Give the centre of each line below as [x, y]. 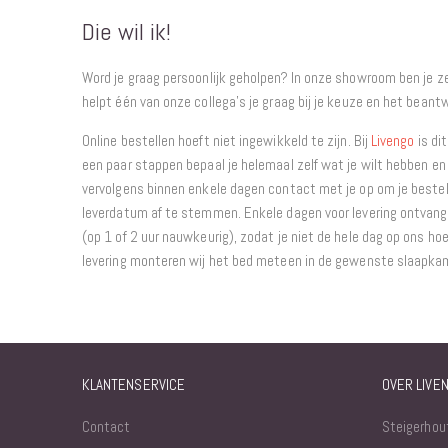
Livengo [392, 141]
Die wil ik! [126, 31]
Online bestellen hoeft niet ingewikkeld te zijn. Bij [226, 141]
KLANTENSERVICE [133, 385]
